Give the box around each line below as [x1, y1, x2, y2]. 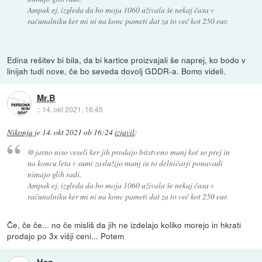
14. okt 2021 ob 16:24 [42, 127, 113, 138]
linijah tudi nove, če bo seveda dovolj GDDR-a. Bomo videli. [7, 65, 226, 77]
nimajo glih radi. [27, 168, 81, 180]
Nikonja [7, 127, 33, 138]
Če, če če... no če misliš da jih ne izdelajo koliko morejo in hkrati [7, 218, 242, 230]
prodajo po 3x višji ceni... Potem [7, 229, 125, 242]
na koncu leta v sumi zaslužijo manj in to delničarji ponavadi [27, 157, 223, 169]
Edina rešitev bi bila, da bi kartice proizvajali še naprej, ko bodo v [7, 54, 246, 66]
